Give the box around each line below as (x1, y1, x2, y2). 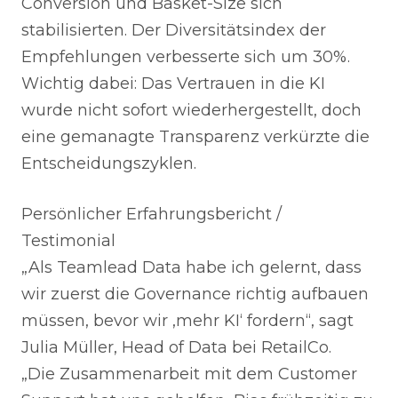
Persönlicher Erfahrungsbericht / (21, 204, 282, 224)
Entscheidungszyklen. (21, 154, 196, 173)
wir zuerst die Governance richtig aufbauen (21, 284, 369, 304)
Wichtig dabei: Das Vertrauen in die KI (21, 74, 325, 93)
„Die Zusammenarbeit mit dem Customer (21, 364, 357, 384)
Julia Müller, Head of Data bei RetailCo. (21, 338, 331, 357)
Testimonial (21, 231, 115, 251)
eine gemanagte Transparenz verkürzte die (21, 127, 370, 147)
